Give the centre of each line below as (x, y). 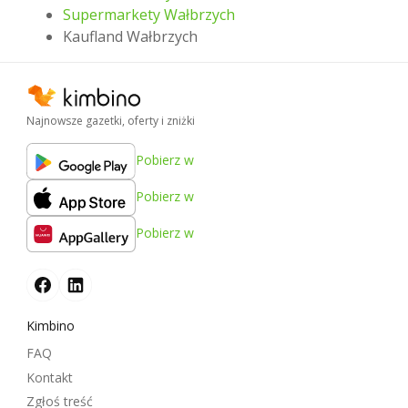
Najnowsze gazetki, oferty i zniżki (111, 120)
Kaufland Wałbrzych (130, 36)
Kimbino (51, 325)
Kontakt (50, 377)
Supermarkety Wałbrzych (149, 14)
